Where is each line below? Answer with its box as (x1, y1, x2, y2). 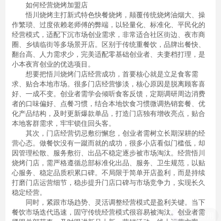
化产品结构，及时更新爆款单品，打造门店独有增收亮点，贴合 (11, 108, 205, 118)
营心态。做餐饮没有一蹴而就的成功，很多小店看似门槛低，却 (11, 137, 205, 147)
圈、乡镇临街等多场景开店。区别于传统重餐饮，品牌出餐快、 (11, 38, 205, 49)
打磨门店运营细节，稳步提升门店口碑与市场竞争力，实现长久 (11, 177, 205, 187)
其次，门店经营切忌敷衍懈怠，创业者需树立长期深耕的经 (11, 127, 205, 138)
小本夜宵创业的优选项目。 (11, 58, 95, 69)
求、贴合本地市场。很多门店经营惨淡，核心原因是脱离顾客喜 (11, 78, 205, 88)
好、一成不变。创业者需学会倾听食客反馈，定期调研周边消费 (11, 88, 205, 98)
